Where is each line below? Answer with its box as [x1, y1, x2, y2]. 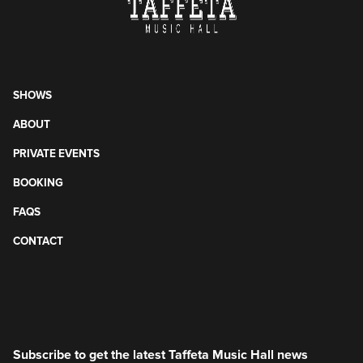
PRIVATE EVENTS [13, 147, 100, 160]
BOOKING [13, 176, 63, 190]
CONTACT [13, 234, 63, 248]
